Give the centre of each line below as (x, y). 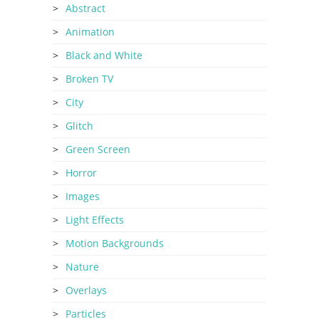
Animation (90, 32)
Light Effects (95, 220)
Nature (82, 267)
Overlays (86, 290)
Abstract (85, 8)
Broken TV (89, 79)
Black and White (104, 55)
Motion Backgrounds (115, 243)
